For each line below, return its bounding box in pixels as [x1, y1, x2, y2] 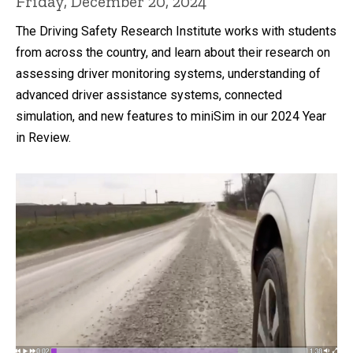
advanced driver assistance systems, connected [16, 87, 282, 103]
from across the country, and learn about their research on [16, 45, 330, 61]
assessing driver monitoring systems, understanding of [16, 66, 321, 82]
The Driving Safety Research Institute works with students [16, 24, 336, 39]
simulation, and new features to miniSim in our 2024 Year [16, 109, 326, 124]
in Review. [16, 130, 71, 146]
